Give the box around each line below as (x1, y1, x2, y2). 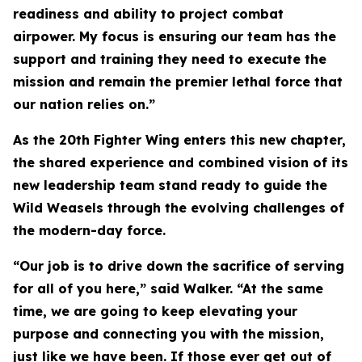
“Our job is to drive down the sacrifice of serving (13, 258, 344, 274)
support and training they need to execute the (13, 51, 326, 67)
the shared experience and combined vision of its (13, 154, 348, 170)
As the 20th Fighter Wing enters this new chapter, (13, 132, 346, 148)
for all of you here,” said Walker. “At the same (13, 280, 323, 297)
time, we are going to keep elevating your (13, 303, 297, 319)
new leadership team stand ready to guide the (13, 177, 327, 193)
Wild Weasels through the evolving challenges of (13, 200, 344, 216)
